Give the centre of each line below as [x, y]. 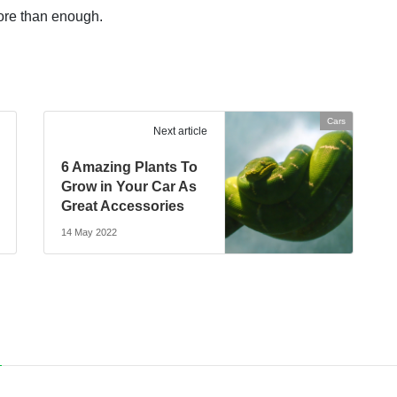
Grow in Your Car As [129, 187]
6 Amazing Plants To [130, 167]
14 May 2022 [90, 233]
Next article [180, 132]
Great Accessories [123, 206]
